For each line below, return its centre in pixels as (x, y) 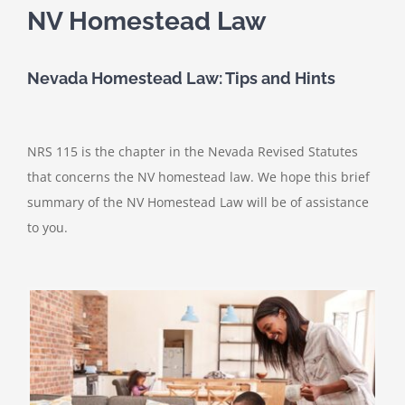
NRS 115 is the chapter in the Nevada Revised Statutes (193, 152)
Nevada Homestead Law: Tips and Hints (181, 79)
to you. (47, 228)
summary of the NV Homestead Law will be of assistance (198, 202)
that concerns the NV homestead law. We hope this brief (198, 177)
